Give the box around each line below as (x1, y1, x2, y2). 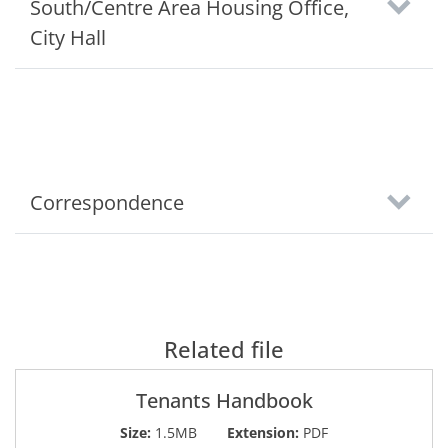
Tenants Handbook (135, 387, 313, 414)
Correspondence (30, 189, 184, 216)
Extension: (227, 423, 299, 442)
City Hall (30, 24, 106, 51)
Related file (164, 335, 284, 364)
